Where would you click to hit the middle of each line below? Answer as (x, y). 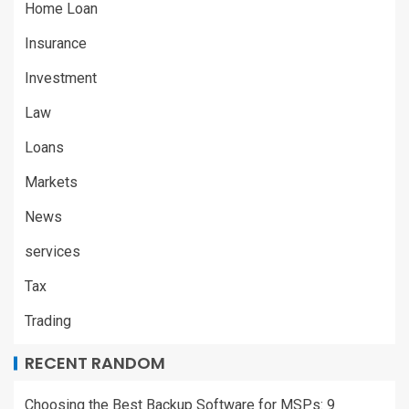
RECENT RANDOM (95, 362)
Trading (48, 320)
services (52, 251)
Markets (51, 182)
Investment (61, 78)
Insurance (56, 43)
